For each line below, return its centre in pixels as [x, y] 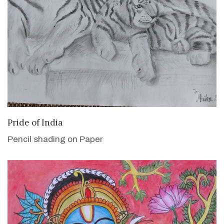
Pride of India [35, 122]
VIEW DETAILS [112, 121]
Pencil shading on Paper [55, 139]
